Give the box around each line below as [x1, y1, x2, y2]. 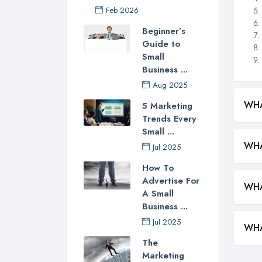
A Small [142, 187, 174, 201]
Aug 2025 [153, 80, 187, 91]
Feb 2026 [106, 5, 139, 16]
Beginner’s [142, 25, 185, 38]
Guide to [142, 37, 180, 51]
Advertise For [142, 174, 199, 188]
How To [142, 161, 174, 175]
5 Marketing [142, 99, 192, 113]
